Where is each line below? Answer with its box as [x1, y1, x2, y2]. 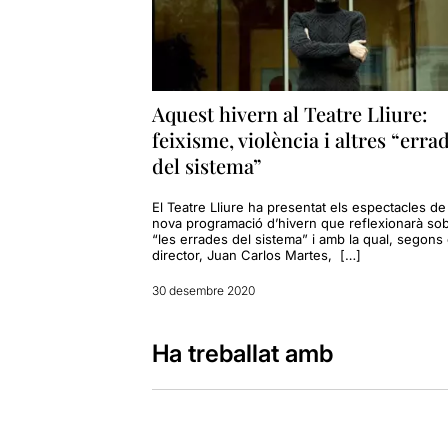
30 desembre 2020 [151, 283, 255, 299]
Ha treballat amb [151, 339, 333, 369]
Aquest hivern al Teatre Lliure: [151, 100, 427, 128]
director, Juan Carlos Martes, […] [151, 247, 361, 264]
